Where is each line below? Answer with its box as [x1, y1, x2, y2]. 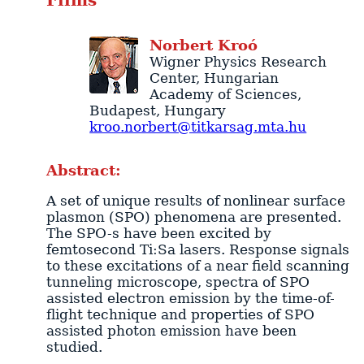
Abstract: [45, 162, 121, 180]
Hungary [164, 102, 227, 119]
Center [149, 69, 196, 86]
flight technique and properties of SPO [45, 306, 314, 323]
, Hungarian [195, 69, 279, 86]
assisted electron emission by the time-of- [45, 290, 335, 307]
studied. [45, 339, 102, 356]
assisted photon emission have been [45, 323, 297, 340]
